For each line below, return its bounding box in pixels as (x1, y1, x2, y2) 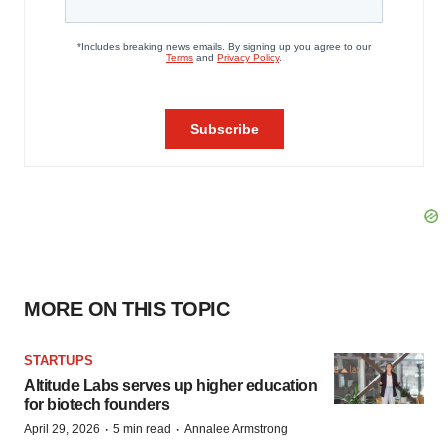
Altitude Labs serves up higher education (24, 377, 317, 394)
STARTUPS (24, 353, 93, 368)
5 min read (113, 422, 171, 436)
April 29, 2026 (24, 422, 100, 436)
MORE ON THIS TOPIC (24, 298, 229, 320)
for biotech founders (24, 396, 169, 413)
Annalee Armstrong (184, 422, 288, 436)
